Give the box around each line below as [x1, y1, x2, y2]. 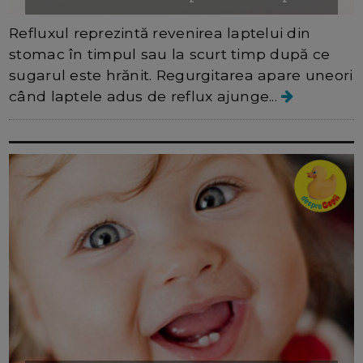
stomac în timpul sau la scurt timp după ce [9, 45, 331, 63]
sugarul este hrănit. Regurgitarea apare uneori [9, 66, 353, 84]
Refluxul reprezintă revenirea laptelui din [9, 24, 311, 42]
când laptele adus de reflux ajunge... [9, 88, 282, 105]
